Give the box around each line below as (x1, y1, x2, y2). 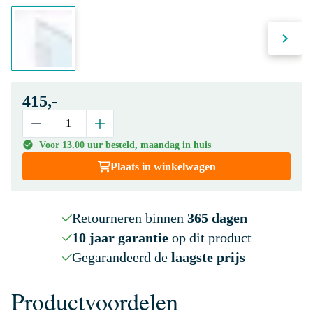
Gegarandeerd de (71, 249, 171, 265)
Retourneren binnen (71, 210, 187, 226)
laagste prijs (170, 249, 245, 265)
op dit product (168, 230, 252, 245)
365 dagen (187, 210, 247, 226)
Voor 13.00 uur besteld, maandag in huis (39, 140, 211, 150)
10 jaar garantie (71, 230, 168, 245)
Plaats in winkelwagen (110, 161, 216, 173)
